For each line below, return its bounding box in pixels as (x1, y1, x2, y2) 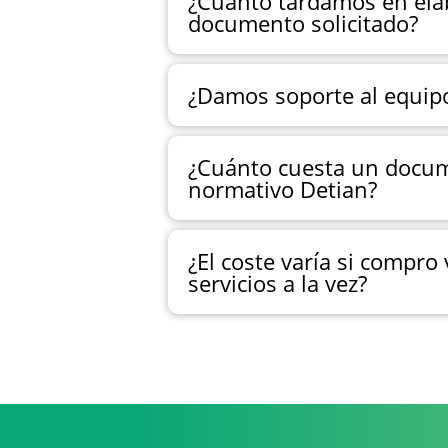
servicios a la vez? (188, 267, 367, 298)
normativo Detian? (188, 173, 377, 204)
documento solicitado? (188, 7, 418, 38)
